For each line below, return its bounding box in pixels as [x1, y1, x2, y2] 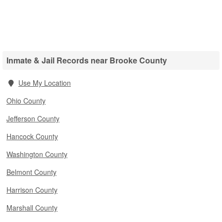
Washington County [6, 149, 67, 159]
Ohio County [6, 96, 46, 106]
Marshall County [6, 203, 57, 213]
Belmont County [6, 167, 56, 177]
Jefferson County [6, 113, 59, 123]
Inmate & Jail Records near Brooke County [6, 55, 167, 66]
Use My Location [18, 78, 71, 88]
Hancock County [6, 131, 58, 141]
